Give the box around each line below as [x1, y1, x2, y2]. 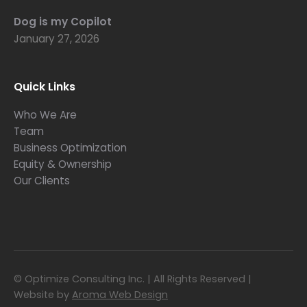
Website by [14, 287, 72, 302]
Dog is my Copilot [14, 14, 112, 29]
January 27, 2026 [14, 31, 99, 46]
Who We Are [14, 107, 77, 122]
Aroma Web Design [72, 287, 168, 302]
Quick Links [14, 78, 75, 95]
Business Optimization [14, 140, 127, 155]
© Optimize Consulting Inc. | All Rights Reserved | [14, 271, 251, 286]
